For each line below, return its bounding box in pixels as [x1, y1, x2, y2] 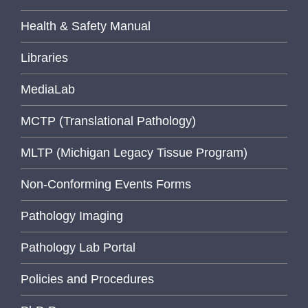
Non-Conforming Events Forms [21, 177, 191, 191]
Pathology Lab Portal [21, 240, 135, 254]
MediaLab [21, 82, 75, 96]
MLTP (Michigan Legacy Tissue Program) [21, 145, 247, 159]
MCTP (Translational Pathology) [21, 113, 196, 128]
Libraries [21, 50, 68, 65]
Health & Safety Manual [21, 19, 151, 33]
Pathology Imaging [21, 208, 123, 223]
